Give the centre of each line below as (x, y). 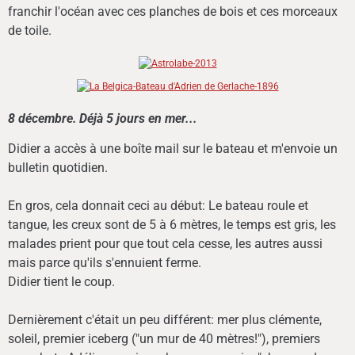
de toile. (30, 30)
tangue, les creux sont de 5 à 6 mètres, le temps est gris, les (172, 225)
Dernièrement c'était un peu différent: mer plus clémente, (165, 320)
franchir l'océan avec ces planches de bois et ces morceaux (173, 11)
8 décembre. (42, 119)
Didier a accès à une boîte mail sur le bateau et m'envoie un (173, 149)
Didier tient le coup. (61, 282)
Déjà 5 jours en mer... (138, 119)
